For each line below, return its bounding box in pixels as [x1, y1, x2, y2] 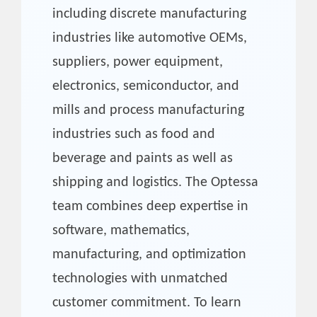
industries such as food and [52, 127, 215, 142]
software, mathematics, [52, 223, 190, 238]
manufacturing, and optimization [52, 247, 246, 262]
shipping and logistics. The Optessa [52, 175, 258, 190]
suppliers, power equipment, [52, 54, 223, 69]
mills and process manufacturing [52, 103, 244, 117]
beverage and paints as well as [52, 151, 233, 166]
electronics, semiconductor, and [52, 79, 239, 93]
